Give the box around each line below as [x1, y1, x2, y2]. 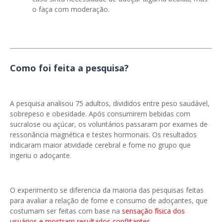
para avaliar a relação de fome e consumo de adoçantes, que [10, 196, 208, 205]
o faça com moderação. [32, 4, 110, 14]
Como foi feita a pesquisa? [10, 62, 129, 74]
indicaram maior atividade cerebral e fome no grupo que [10, 140, 191, 150]
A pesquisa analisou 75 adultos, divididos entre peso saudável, [10, 99, 210, 108]
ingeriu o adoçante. [10, 151, 71, 160]
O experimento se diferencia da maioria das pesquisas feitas [10, 185, 204, 195]
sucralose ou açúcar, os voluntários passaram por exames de [10, 119, 208, 129]
